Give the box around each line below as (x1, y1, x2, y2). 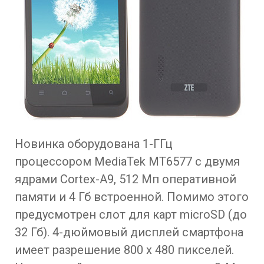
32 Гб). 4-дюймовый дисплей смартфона (15, 225, 243, 239)
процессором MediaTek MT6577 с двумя (15, 154, 240, 169)
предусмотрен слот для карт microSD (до (15, 207, 247, 222)
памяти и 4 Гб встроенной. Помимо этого (15, 190, 249, 204)
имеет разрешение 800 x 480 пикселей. (15, 243, 234, 257)
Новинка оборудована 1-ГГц (15, 137, 172, 151)
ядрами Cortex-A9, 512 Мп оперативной (15, 172, 236, 186)
